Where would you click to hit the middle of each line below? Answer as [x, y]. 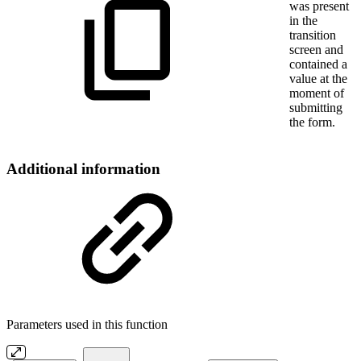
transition [313, 35]
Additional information [83, 168]
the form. [312, 122]
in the [303, 20]
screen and [316, 49]
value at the [318, 78]
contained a [318, 64]
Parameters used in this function [87, 325]
